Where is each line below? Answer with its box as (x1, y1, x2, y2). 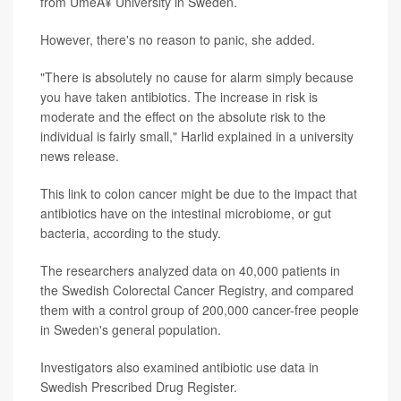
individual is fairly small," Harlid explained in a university (40, 126, 354, 145)
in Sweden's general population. (40, 320, 221, 338)
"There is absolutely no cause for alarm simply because (40, 67, 354, 86)
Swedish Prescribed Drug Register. (40, 377, 237, 396)
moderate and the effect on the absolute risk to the (40, 107, 326, 125)
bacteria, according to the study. (40, 223, 221, 242)
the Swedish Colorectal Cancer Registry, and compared (40, 280, 354, 299)
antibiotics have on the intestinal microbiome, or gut (40, 203, 331, 222)
